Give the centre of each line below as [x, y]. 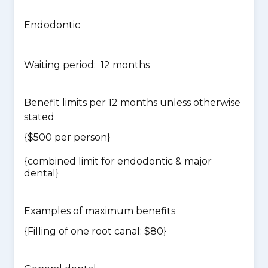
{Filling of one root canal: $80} [95, 231]
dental [40, 173]
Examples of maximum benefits [100, 211]
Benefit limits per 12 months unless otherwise [132, 103]
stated [39, 117]
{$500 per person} [67, 137]
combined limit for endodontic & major [120, 161]
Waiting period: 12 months [87, 65]
